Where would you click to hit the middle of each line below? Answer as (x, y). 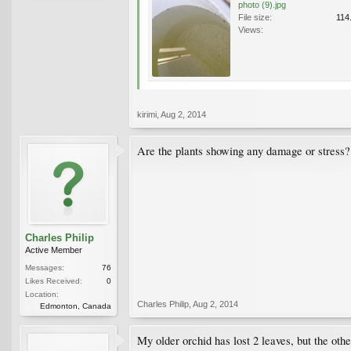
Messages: (45, 267)
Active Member (54, 250)
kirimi (147, 114)
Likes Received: (54, 280)
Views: (251, 29)
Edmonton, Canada (76, 306)
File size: (255, 17)
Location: (42, 294)
